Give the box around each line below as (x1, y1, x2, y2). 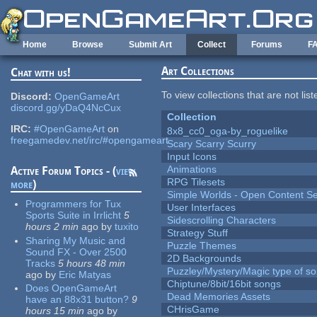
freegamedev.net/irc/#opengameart (11, 134, 169, 146)
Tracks (25, 257, 56, 269)
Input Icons (167, 151, 217, 163)
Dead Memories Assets (167, 291, 271, 303)
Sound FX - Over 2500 (25, 246, 127, 258)
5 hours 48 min (58, 257, 126, 269)
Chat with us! (11, 66, 71, 80)
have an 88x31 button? (25, 294, 129, 306)
